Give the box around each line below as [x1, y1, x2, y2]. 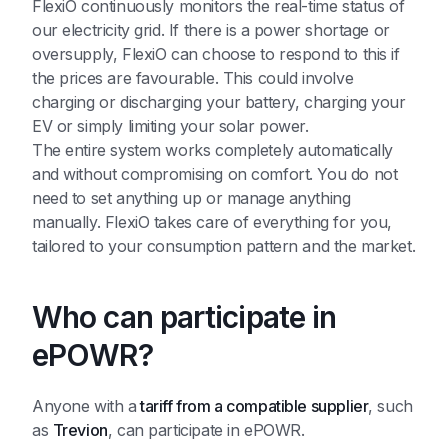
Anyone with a [32, 396, 137, 417]
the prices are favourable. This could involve [32, 68, 354, 89]
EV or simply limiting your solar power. [32, 116, 309, 137]
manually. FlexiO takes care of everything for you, [32, 212, 392, 233]
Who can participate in [32, 299, 337, 336]
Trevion [52, 420, 108, 441]
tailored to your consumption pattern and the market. [32, 236, 416, 257]
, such [368, 396, 413, 417]
